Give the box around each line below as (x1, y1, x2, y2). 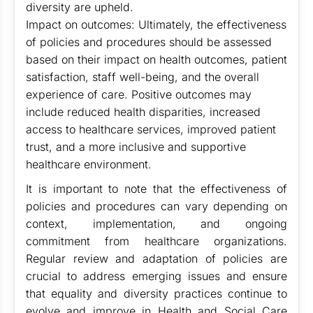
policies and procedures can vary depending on (26, 199, 287, 213)
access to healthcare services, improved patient (26, 122, 276, 136)
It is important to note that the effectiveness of (26, 182, 287, 196)
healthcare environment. (26, 157, 152, 171)
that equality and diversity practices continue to (26, 286, 287, 300)
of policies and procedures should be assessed (26, 35, 272, 49)
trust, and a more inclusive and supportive (26, 140, 246, 154)
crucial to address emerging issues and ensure (26, 269, 287, 283)
